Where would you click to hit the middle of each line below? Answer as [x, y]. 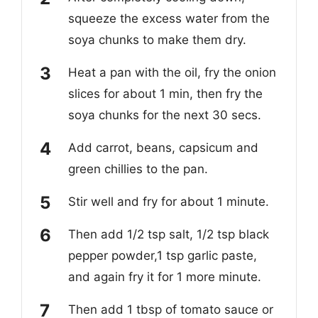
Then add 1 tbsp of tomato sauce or [171, 309]
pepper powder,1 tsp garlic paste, [163, 255]
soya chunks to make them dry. [157, 39]
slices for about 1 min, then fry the [165, 93]
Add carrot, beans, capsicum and [163, 147]
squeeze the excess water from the [169, 18]
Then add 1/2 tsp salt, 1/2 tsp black [169, 234]
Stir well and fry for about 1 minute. [170, 201]
